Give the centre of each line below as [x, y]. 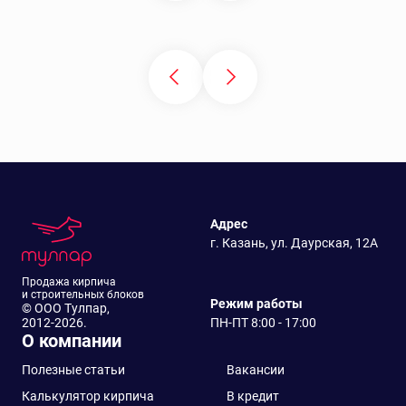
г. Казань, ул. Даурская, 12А [294, 242]
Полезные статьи [73, 369]
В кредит [253, 396]
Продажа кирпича [69, 281]
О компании [72, 340]
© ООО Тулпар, [66, 308]
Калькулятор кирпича [88, 396]
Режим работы [256, 303]
